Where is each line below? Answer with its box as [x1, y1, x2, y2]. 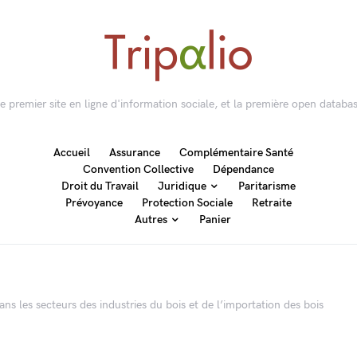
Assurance [109, 146, 161, 159]
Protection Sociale [141, 196, 233, 210]
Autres [135, 213, 168, 226]
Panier [199, 213, 232, 226]
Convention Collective [82, 163, 194, 176]
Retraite [251, 196, 292, 210]
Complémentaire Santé [179, 146, 294, 159]
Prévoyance [65, 196, 123, 210]
